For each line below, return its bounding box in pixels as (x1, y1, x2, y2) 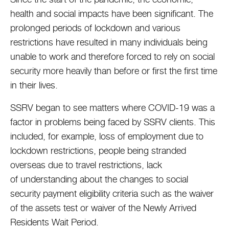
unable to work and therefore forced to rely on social (10, 51, 215, 62)
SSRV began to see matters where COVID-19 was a (10, 102, 215, 113)
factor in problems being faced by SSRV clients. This (10, 117, 215, 127)
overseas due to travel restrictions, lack (10, 159, 162, 170)
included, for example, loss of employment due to (10, 131, 203, 142)
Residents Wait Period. (10, 217, 104, 227)
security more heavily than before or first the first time (10, 65, 217, 76)
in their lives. (10, 80, 63, 90)
